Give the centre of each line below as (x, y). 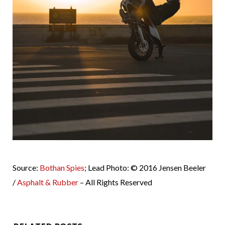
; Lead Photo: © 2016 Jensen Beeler (145, 167)
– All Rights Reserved (115, 182)
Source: (26, 167)
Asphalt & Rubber (48, 182)
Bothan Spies (62, 167)
